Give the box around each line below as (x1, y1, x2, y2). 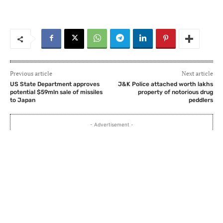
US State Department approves (10, 81, 100, 88)
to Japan (10, 97, 35, 104)
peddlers (188, 97, 213, 104)
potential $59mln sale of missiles (10, 89, 103, 96)
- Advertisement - (90, 121, 133, 128)
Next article (181, 70, 213, 78)
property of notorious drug (137, 89, 213, 96)
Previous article (10, 70, 52, 78)
